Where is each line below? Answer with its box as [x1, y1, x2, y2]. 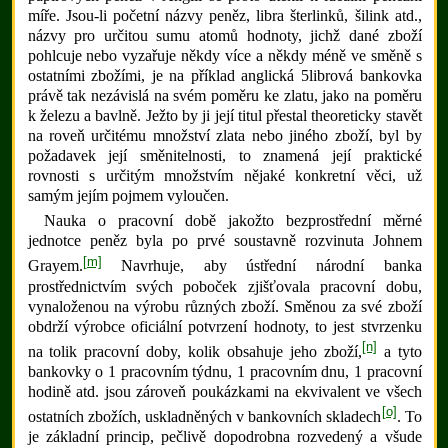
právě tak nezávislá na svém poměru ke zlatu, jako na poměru [27, 87, 422, 105]
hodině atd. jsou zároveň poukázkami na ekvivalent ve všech [27, 383, 422, 401]
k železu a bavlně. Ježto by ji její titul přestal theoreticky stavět [27, 107, 422, 125]
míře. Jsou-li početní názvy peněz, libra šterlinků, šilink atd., [27, 7, 422, 25]
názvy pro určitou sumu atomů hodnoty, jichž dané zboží [27, 27, 422, 45]
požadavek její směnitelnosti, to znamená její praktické [27, 147, 422, 165]
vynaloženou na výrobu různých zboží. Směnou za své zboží [27, 297, 422, 315]
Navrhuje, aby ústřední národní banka [101, 257, 422, 275]
